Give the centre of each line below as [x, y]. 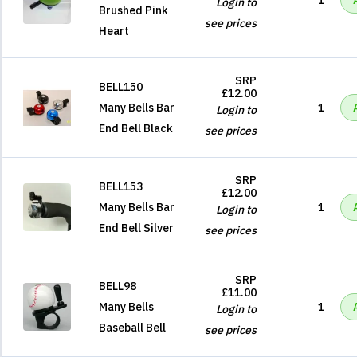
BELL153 [121, 186]
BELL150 [121, 87]
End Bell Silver [136, 228]
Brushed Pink [133, 10]
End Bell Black [136, 128]
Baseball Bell [132, 328]
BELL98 [118, 286]
